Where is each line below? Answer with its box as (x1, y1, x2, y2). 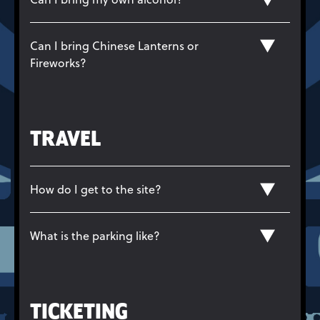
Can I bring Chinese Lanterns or (30, 37, 199, 54)
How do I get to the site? (30, 181, 161, 197)
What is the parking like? (30, 227, 160, 244)
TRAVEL (30, 128, 101, 151)
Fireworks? (30, 54, 86, 71)
